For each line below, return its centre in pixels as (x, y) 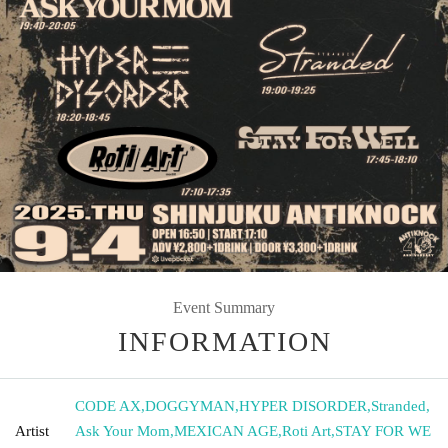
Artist (32, 430)
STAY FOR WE (383, 430)
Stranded (398, 405)
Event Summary (224, 307)
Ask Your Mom (122, 430)
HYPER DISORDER (303, 405)
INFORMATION (225, 341)
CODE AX (108, 405)
